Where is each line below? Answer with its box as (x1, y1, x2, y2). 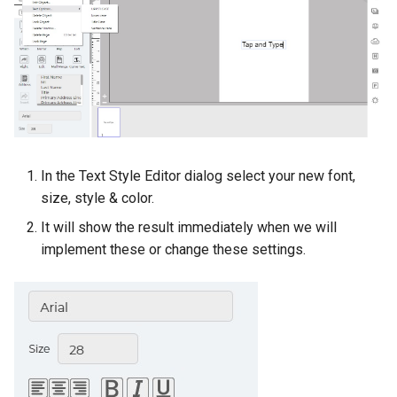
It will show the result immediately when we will (41, 218, 337, 236)
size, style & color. (41, 189, 154, 206)
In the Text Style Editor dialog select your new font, (41, 167, 355, 184)
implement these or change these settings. (41, 240, 306, 258)
